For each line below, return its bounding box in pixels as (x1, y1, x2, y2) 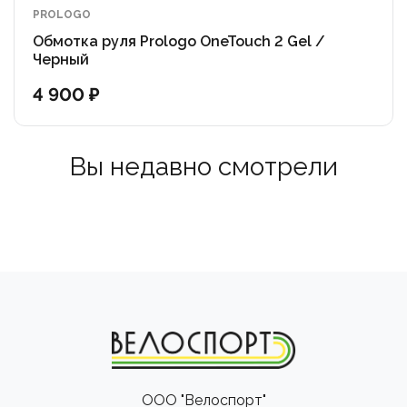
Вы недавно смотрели (69, 152, 338, 182)
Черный (33, 51, 89, 68)
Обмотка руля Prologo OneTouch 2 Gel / (33, 33, 325, 50)
